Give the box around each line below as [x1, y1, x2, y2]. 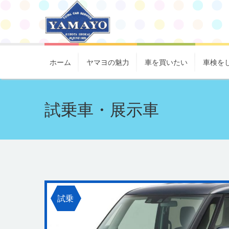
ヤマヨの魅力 [86, 56, 129, 67]
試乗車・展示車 [44, 96, 159, 120]
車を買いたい [145, 56, 188, 67]
